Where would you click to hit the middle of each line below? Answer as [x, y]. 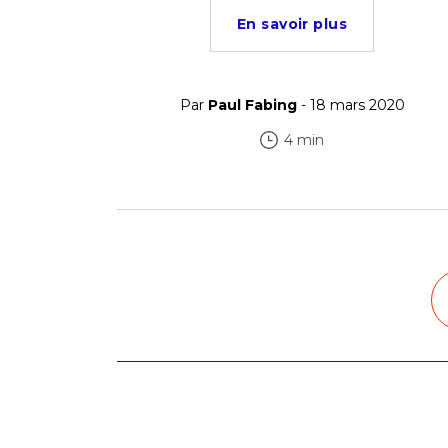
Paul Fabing [252, 105]
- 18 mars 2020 [350, 105]
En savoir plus [292, 24]
